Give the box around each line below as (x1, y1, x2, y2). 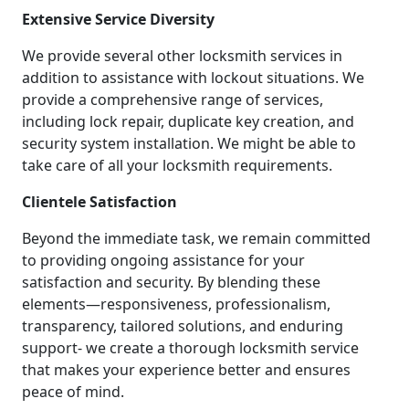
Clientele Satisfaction (22, 192, 177, 213)
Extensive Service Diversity (22, 9, 215, 30)
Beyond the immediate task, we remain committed (22, 228, 371, 249)
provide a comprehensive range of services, (22, 89, 323, 110)
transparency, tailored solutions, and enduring (22, 316, 343, 337)
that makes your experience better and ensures (22, 360, 351, 381)
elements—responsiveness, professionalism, (22, 294, 330, 315)
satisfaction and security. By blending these (22, 272, 320, 293)
